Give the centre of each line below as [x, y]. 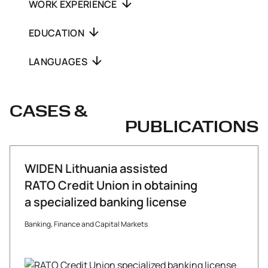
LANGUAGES [59, 61]
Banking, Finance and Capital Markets [86, 224]
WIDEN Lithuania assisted [96, 168]
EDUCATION [58, 33]
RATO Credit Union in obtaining [111, 185]
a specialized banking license [106, 202]
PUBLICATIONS [192, 128]
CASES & [48, 112]
